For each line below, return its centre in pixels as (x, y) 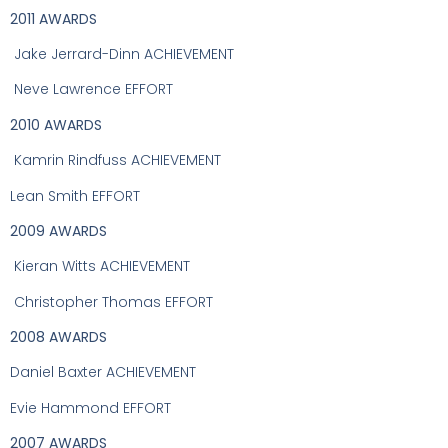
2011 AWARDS (53, 18)
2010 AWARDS (56, 124)
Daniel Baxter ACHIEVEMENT (103, 372)
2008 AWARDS (58, 337)
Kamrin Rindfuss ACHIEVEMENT (117, 160)
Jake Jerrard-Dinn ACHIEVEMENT (124, 53)
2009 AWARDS (58, 230)
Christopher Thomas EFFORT (113, 301)
